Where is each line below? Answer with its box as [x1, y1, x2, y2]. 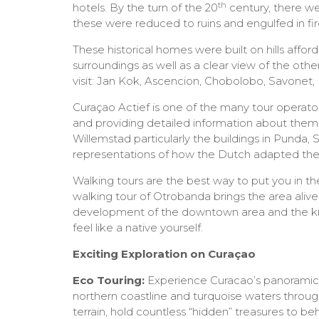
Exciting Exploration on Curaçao [73, 247, 256, 261]
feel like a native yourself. [73, 221, 203, 235]
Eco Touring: [73, 273, 145, 288]
